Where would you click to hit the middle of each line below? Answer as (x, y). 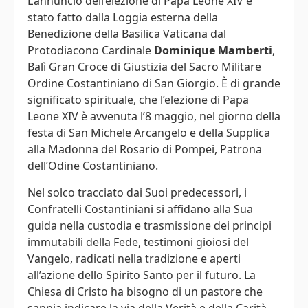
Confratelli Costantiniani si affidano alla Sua (140, 209)
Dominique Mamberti (213, 51)
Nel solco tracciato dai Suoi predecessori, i (137, 192)
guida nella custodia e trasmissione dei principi (150, 225)
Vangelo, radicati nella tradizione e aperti (134, 258)
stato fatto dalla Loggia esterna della (123, 18)
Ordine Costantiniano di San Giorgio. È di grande (154, 84)
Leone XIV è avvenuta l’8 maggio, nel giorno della (154, 117)
